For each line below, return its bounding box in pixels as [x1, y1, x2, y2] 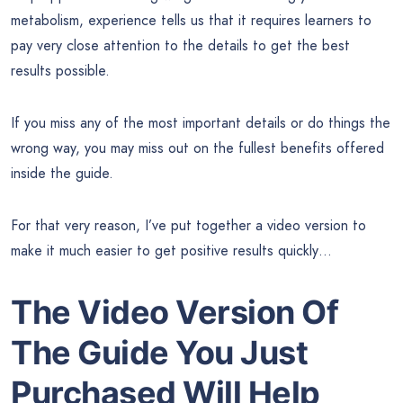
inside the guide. [11, 163, 113, 184]
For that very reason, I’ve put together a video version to [11, 215, 366, 237]
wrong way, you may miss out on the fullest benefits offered [11, 138, 384, 159]
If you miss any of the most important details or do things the [11, 112, 390, 134]
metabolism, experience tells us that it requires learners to [11, 10, 372, 31]
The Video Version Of [11, 292, 338, 333]
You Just [175, 333, 308, 373]
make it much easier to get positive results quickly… [11, 240, 332, 262]
